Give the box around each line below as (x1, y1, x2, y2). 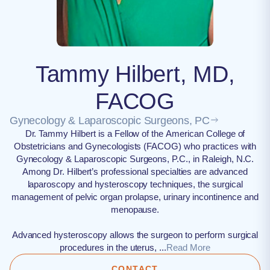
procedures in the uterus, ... (159, 242, 167, 253)
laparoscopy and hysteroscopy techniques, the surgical (27, 179, 243, 189)
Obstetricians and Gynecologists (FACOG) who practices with (13, 141, 257, 151)
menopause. (110, 204, 160, 215)
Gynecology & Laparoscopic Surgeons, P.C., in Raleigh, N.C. (16, 154, 254, 164)
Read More (166, 242, 210, 253)
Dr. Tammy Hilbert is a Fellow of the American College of (25, 128, 245, 139)
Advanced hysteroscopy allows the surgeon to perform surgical (11, 230, 259, 240)
